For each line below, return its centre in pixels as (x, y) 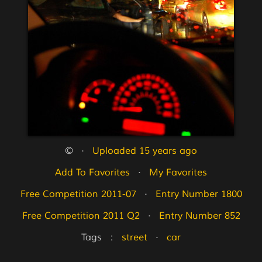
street (135, 237)
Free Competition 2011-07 (78, 194)
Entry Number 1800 (199, 194)
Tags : (101, 237)
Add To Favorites (92, 173)
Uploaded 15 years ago (145, 151)
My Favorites (178, 173)
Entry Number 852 (199, 216)
